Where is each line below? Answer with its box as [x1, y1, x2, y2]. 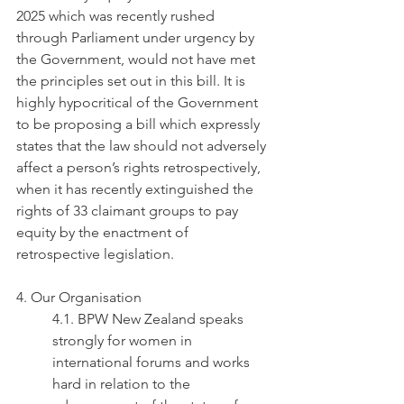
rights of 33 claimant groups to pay [16, 202, 242, 219]
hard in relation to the [52, 375, 194, 392]
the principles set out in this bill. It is [16, 72, 249, 89]
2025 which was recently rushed [16, 7, 218, 24]
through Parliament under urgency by [16, 29, 258, 46]
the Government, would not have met [16, 50, 259, 68]
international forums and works [52, 353, 253, 371]
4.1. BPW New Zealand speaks [52, 310, 247, 327]
